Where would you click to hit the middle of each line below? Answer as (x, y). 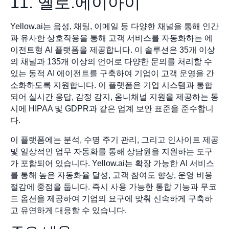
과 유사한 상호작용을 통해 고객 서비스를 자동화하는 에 (111, 38)
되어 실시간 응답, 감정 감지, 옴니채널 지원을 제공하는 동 (114, 97)
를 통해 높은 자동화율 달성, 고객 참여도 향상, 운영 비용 (111, 175)
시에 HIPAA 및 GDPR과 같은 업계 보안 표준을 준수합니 (112, 109)
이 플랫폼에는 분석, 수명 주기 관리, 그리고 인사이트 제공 (114, 140)
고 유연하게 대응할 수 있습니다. (68, 210)
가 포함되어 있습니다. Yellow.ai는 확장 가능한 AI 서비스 (112, 163)
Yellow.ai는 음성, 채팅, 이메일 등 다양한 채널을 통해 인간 (114, 27)
